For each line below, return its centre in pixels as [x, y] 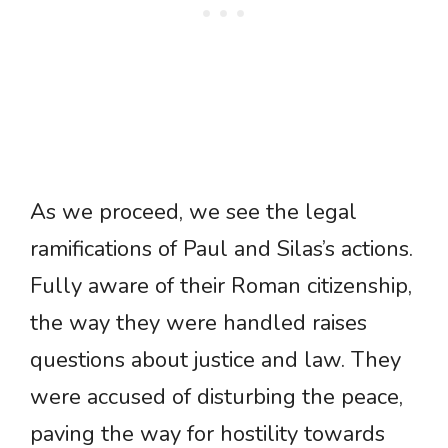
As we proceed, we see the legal [193, 212]
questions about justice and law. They [215, 360]
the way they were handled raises [198, 323]
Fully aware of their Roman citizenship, [221, 286]
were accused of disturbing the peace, [216, 397]
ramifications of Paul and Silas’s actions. [221, 249]
